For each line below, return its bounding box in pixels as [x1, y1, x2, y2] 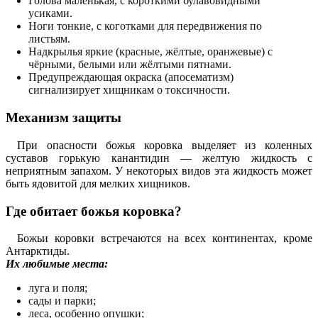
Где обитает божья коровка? [6, 203, 182, 219]
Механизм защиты [6, 110, 121, 126]
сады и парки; [28, 295, 96, 307]
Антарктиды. [6, 245, 70, 258]
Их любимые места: [6, 258, 108, 270]
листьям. [28, 33, 70, 45]
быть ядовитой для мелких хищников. [6, 177, 190, 190]
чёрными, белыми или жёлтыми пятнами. [28, 58, 231, 71]
